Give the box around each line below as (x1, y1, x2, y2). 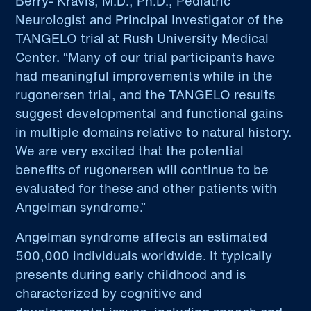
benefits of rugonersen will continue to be (15, 160, 269, 179)
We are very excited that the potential (15, 142, 244, 160)
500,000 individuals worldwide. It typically (15, 246, 273, 265)
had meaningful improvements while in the (15, 67, 274, 85)
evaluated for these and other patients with (15, 179, 278, 198)
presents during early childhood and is (15, 265, 246, 284)
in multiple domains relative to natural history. (15, 123, 292, 142)
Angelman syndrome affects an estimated (15, 228, 268, 246)
